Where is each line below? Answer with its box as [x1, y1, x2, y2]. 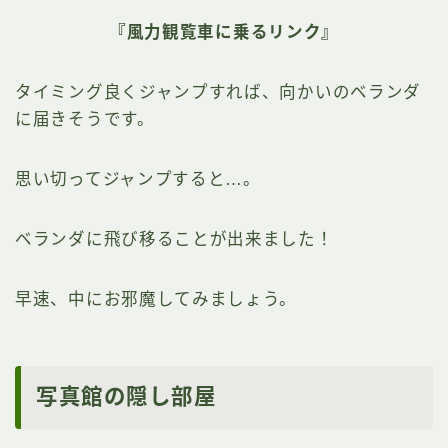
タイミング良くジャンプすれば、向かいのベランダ [15, 83, 422, 102]
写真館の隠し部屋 [36, 384, 216, 409]
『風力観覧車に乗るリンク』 [108, 23, 340, 42]
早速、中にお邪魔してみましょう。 [15, 290, 298, 309]
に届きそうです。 [15, 110, 155, 129]
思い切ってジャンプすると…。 [15, 170, 261, 189]
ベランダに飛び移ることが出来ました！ [15, 230, 334, 249]
